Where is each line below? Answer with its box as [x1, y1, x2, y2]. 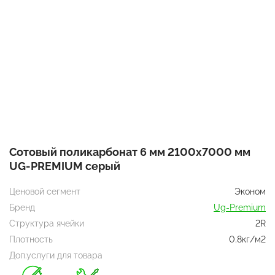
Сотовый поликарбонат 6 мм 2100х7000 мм [9, 145, 250, 158]
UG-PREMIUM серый [9, 159, 120, 172]
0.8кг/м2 [229, 234, 266, 244]
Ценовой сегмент [9, 186, 80, 196]
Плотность [9, 234, 53, 244]
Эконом [234, 186, 266, 196]
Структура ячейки [9, 218, 84, 228]
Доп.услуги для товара [9, 250, 103, 260]
